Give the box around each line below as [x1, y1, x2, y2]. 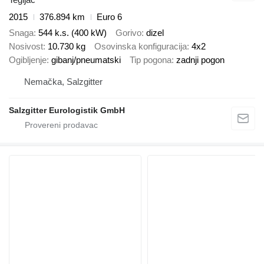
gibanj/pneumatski [51, 54, 121, 65]
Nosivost [9, 41, 43, 51]
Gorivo [115, 27, 141, 38]
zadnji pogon [176, 54, 225, 65]
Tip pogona [130, 54, 171, 65]
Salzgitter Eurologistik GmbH [9, 105, 125, 115]
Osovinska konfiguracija [94, 41, 187, 51]
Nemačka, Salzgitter [24, 77, 103, 87]
